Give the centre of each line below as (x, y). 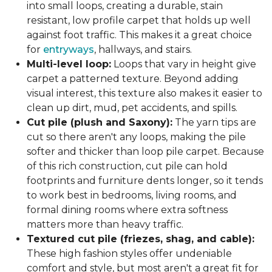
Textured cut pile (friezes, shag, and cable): (141, 239)
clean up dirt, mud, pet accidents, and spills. (132, 108)
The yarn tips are (214, 122)
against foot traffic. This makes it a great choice (139, 35)
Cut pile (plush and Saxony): (100, 122)
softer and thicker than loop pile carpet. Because (145, 151)
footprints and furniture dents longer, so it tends (145, 181)
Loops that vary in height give (184, 64)
